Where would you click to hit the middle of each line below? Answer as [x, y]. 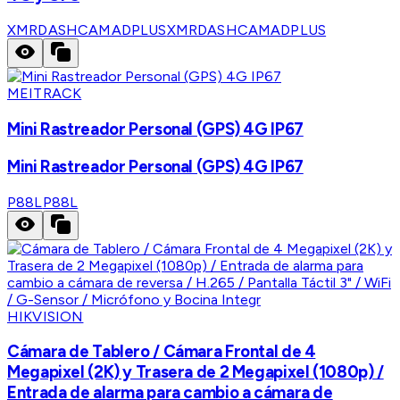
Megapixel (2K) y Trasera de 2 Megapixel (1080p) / [196, 372]
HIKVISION [46, 316]
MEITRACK [45, 94]
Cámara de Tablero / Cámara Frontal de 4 [162, 352]
